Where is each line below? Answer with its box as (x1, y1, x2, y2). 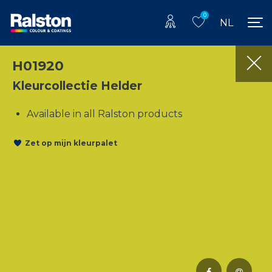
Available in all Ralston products (27, 107, 182, 120)
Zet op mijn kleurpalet (25, 138, 117, 148)
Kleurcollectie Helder (12, 78, 142, 93)
